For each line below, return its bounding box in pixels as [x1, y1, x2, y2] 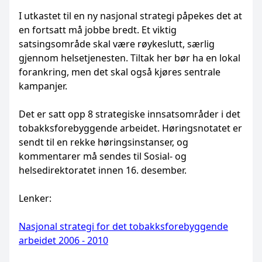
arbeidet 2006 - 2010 [19, 234, 108, 247]
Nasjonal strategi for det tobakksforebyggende [19, 220, 228, 233]
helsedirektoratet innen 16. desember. [19, 164, 189, 177]
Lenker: [19, 192, 51, 205]
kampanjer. [19, 80, 67, 92]
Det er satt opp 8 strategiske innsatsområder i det [19, 108, 240, 120]
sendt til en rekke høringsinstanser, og [19, 136, 188, 149]
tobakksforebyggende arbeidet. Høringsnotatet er [19, 122, 242, 135]
